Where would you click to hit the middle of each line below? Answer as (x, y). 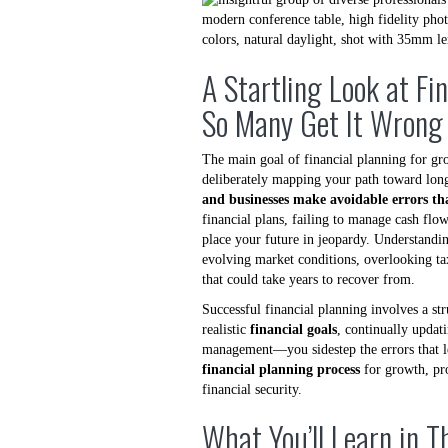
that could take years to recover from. (308, 279)
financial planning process (281, 369)
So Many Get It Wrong (322, 122)
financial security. (252, 389)
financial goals (293, 329)
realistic (226, 329)
